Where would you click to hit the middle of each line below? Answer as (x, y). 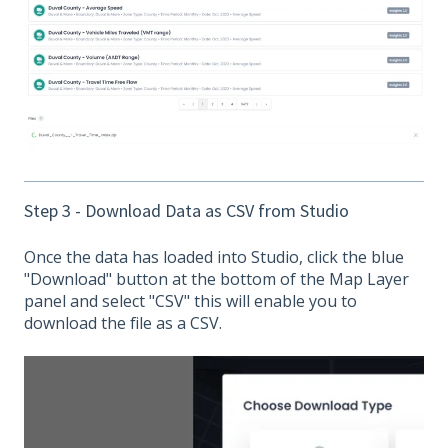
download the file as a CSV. (123, 323)
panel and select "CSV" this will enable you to (190, 301)
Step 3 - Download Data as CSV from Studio (186, 210)
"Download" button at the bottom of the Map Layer (216, 279)
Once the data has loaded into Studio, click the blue (214, 257)
